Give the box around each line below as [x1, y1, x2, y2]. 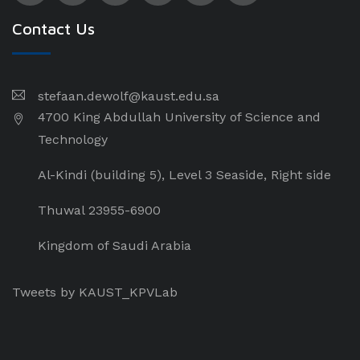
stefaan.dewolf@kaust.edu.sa [38, 88, 219, 104]
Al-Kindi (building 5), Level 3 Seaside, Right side [38, 167, 331, 182]
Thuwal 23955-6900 [38, 202, 161, 218]
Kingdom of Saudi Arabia [38, 238, 191, 253]
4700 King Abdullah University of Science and [38, 109, 321, 125]
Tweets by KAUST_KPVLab [12, 284, 178, 300]
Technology [38, 132, 108, 147]
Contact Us [12, 19, 95, 38]
